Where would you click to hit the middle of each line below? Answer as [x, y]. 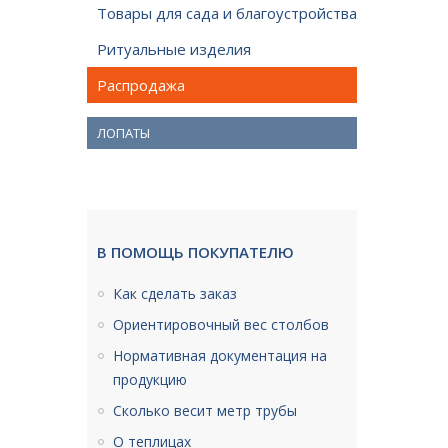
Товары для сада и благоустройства [227, 13]
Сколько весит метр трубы [205, 410]
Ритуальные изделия [174, 49]
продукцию [150, 379]
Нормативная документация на [220, 355]
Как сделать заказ [175, 293]
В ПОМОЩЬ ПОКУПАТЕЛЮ [195, 252]
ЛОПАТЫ [123, 133]
